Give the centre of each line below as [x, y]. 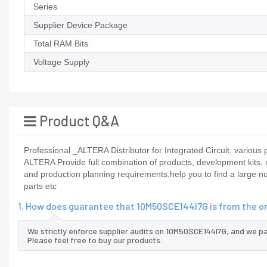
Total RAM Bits [61, 44]
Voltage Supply [61, 62]
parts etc [40, 186]
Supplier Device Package [80, 25]
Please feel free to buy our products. [95, 240]
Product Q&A [78, 121]
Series [45, 7]
